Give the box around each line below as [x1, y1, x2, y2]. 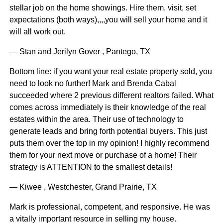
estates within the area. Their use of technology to [9, 115, 184, 124]
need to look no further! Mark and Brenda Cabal [9, 79, 176, 88]
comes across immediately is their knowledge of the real [9, 103, 206, 112]
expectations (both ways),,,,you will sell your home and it [9, 15, 207, 24]
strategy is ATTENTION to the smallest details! [9, 163, 172, 172]
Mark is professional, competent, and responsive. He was [9, 203, 210, 212]
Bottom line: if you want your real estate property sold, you [9, 67, 212, 76]
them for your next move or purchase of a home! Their [9, 151, 197, 160]
